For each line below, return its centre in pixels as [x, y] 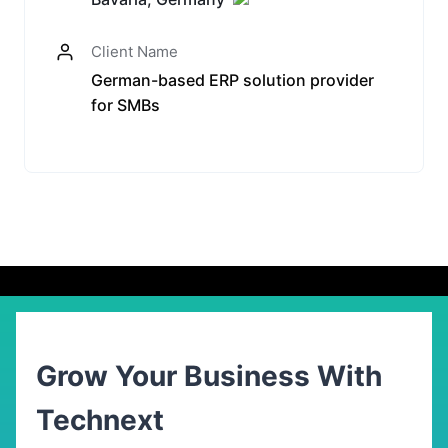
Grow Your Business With [209, 375]
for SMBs [125, 105]
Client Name [134, 51]
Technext [100, 419]
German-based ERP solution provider [232, 80]
